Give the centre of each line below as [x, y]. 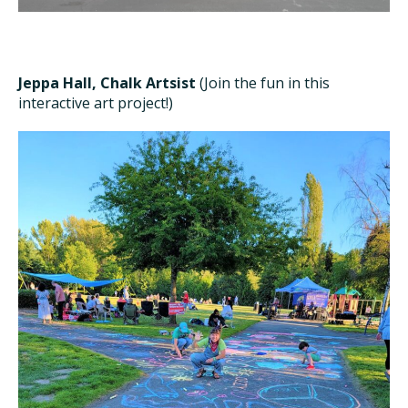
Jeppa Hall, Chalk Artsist [107, 83]
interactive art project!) [96, 103]
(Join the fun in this [263, 83]
